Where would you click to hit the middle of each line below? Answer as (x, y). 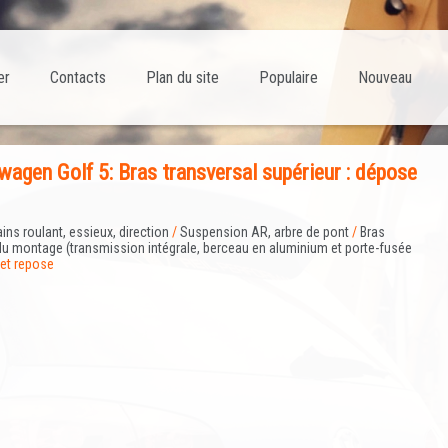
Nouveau (385, 77)
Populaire (288, 77)
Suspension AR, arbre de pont (264, 232)
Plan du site (182, 77)
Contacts (78, 77)
